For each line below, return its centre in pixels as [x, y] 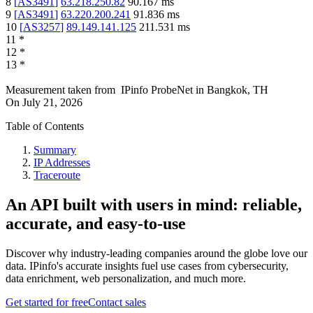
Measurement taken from [60, 90]
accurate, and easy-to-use [96, 224]
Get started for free [47, 303]
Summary [55, 150]
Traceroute [57, 175]
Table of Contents [45, 126]
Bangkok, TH [238, 90]
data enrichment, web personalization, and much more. [126, 279]
